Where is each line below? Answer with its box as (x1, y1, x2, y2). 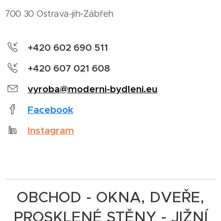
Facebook (28, 104, 73, 116)
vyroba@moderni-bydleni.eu (28, 83, 157, 95)
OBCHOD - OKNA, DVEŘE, (17, 188, 204, 207)
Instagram (28, 124, 74, 137)
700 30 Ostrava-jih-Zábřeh (5, 8, 113, 20)
